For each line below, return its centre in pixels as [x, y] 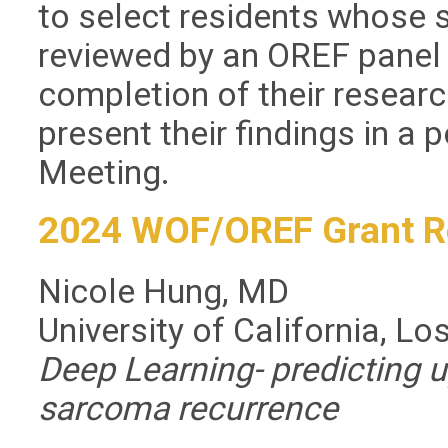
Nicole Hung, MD [164, 291]
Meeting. [104, 172]
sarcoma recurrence [188, 408]
